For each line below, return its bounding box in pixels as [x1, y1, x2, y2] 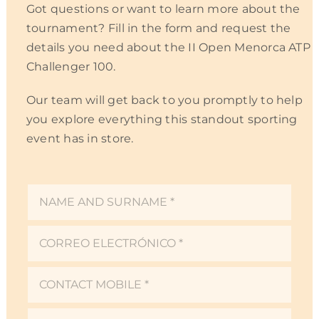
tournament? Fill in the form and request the [26, 21, 291, 35]
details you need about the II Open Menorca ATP [26, 40, 310, 54]
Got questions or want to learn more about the [26, 1, 300, 16]
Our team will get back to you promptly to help [26, 93, 303, 107]
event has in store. [26, 131, 134, 145]
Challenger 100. [26, 59, 116, 73]
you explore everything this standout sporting [26, 112, 298, 126]
